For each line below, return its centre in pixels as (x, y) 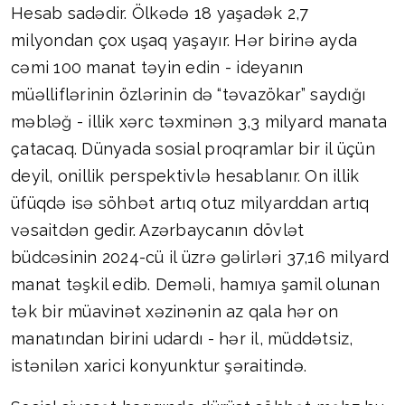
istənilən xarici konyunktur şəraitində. (159, 366)
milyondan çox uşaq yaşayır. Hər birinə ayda (184, 41)
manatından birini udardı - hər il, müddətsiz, (182, 339)
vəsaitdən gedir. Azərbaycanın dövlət (158, 231)
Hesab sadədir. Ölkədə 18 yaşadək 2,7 (160, 14)
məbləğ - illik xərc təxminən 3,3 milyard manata (199, 122)
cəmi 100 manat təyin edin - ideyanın (157, 68)
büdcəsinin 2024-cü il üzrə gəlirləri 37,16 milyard (200, 258)
